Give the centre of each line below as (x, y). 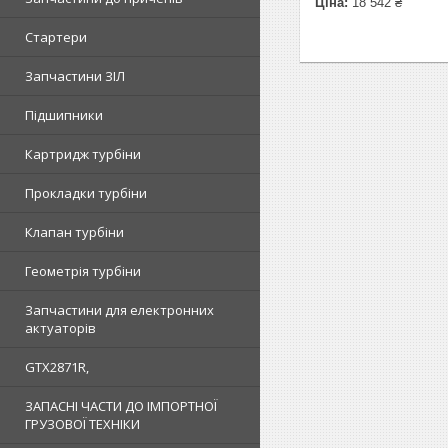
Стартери (56, 37)
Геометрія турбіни (83, 271)
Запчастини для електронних (119, 310)
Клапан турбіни (74, 232)
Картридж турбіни (83, 154)
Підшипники (64, 115)
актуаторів (60, 328)
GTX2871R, (57, 367)
